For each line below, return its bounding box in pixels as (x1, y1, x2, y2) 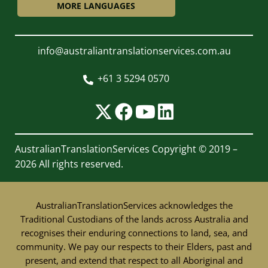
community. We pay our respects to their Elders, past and (16, 240, 252, 252)
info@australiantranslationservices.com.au (37, 44, 231, 57)
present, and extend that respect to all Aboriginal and (25, 254, 243, 266)
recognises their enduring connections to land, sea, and (20, 227, 248, 239)
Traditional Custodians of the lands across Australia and (20, 213, 248, 225)
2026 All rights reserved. (14, 157, 123, 171)
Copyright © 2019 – (149, 142, 237, 156)
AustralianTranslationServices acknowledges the (35, 199, 233, 211)
